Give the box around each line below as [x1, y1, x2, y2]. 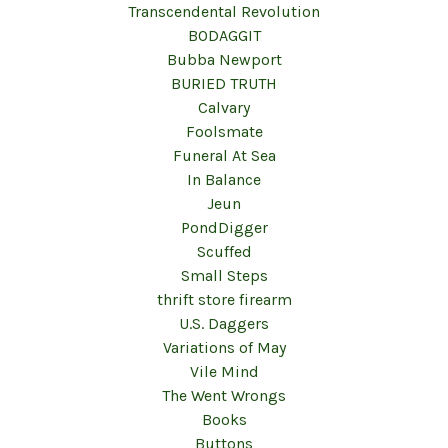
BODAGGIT [187, 26, 261, 45]
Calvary [198, 98, 250, 117]
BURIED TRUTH [171, 74, 277, 93]
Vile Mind [189, 362, 259, 381]
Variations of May [162, 338, 286, 357]
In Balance [187, 170, 261, 189]
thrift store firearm [156, 290, 292, 309]
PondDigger [180, 218, 268, 237]
